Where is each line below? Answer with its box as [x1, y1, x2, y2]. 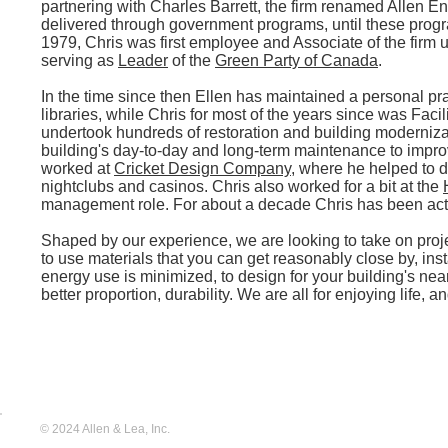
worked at [41, 160, 114, 177]
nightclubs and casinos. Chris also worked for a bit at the [41, 178, 443, 195]
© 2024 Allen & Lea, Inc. [40, 422, 170, 436]
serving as [41, 52, 118, 69]
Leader [118, 52, 168, 69]
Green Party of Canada [215, 52, 378, 69]
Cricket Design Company [114, 160, 291, 177]
